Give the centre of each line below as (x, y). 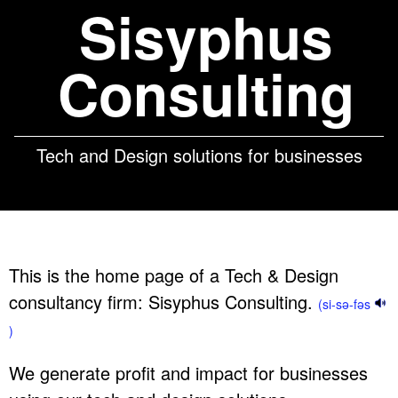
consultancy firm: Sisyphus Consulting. (163, 302)
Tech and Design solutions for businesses (199, 155)
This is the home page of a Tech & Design (174, 275)
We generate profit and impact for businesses (188, 373)
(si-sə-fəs (346, 304)
